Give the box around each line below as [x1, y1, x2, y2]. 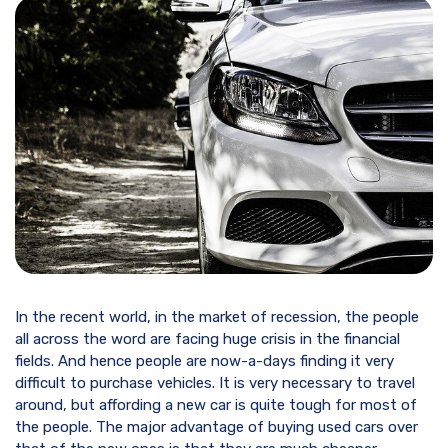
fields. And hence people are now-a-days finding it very [15, 352, 394, 371]
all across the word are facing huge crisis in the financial [15, 330, 400, 349]
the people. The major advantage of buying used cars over [15, 418, 418, 437]
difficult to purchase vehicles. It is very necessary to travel [15, 374, 415, 393]
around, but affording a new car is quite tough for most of [15, 396, 417, 415]
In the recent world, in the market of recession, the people [15, 308, 419, 327]
